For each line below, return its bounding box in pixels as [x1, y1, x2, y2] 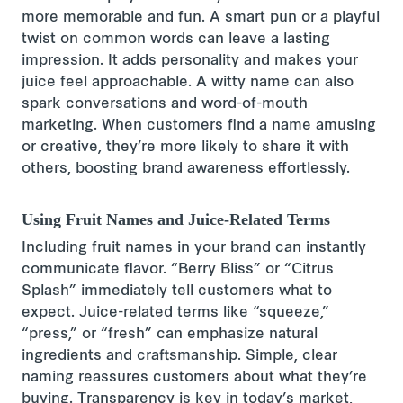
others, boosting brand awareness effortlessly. [22, 162, 350, 176]
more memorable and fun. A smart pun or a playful [22, 11, 380, 25]
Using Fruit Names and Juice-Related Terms [22, 210, 330, 228]
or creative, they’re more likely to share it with [22, 140, 349, 155]
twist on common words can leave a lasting [22, 32, 330, 47]
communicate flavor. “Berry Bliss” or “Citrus [22, 263, 334, 277]
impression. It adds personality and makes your [22, 54, 358, 68]
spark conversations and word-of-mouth [22, 97, 308, 112]
